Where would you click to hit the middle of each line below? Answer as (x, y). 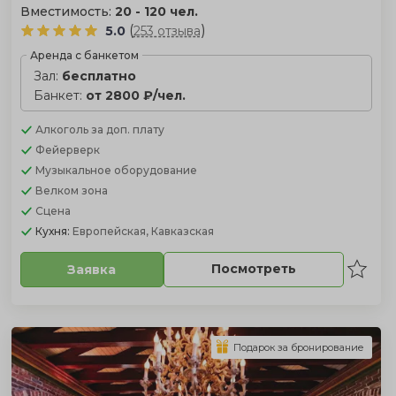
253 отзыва (167, 30)
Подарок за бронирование (298, 347)
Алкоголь (63, 129)
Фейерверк (67, 149)
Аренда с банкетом (84, 55)
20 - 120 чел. (156, 11)
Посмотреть (253, 269)
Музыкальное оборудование (116, 170)
